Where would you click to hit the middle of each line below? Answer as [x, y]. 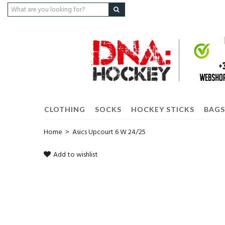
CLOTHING [65, 109]
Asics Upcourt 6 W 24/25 [109, 132]
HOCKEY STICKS [162, 109]
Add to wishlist [76, 155]
